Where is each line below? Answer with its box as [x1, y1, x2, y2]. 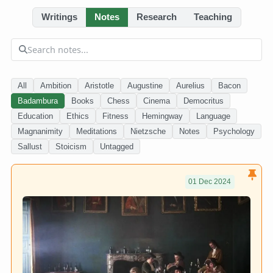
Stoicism [55, 141, 87, 151]
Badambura [18, 96, 58, 105]
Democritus [183, 96, 224, 105]
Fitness [102, 111, 129, 121]
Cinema [143, 96, 170, 105]
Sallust [18, 141, 42, 151]
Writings [41, 12, 77, 23]
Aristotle [85, 80, 114, 90]
